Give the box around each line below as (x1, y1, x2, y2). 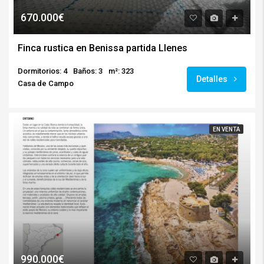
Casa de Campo (18, 78, 74, 88)
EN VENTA (213, 126, 240, 133)
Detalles (196, 74, 229, 84)
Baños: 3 (73, 66, 103, 75)
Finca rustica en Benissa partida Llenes (18, 42, 187, 54)
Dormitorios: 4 (18, 66, 67, 75)
